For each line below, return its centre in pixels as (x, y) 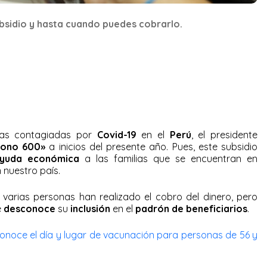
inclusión (90, 208)
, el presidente (224, 134)
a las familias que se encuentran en (168, 158)
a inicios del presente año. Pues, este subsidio (152, 146)
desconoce (30, 208)
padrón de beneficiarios (191, 208)
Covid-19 (117, 134)
